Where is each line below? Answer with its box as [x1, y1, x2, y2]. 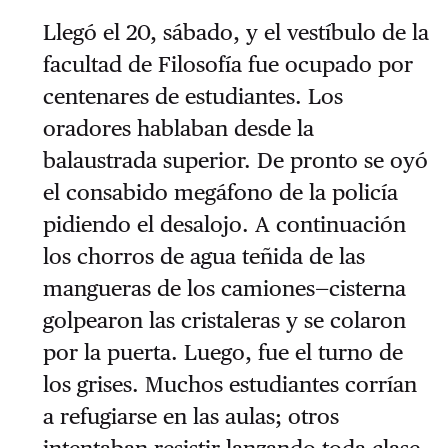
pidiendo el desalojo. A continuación [42, 211, 406, 238]
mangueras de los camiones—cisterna [42, 275, 406, 302]
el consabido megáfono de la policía [42, 179, 398, 206]
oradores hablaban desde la [42, 115, 314, 142]
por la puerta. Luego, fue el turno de [42, 339, 403, 366]
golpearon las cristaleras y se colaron [42, 307, 406, 334]
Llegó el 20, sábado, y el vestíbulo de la [42, 19, 429, 46]
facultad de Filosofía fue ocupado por [42, 51, 413, 78]
